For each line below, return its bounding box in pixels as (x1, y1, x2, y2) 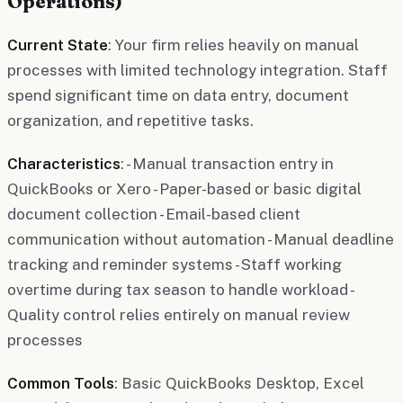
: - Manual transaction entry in (121, 154, 334, 173)
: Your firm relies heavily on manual (108, 35, 359, 54)
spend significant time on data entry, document (7, 85, 349, 104)
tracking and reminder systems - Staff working (7, 255, 342, 273)
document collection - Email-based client (7, 204, 300, 223)
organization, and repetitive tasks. (7, 111, 254, 130)
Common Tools (7, 373, 114, 392)
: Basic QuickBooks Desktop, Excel (114, 373, 364, 392)
